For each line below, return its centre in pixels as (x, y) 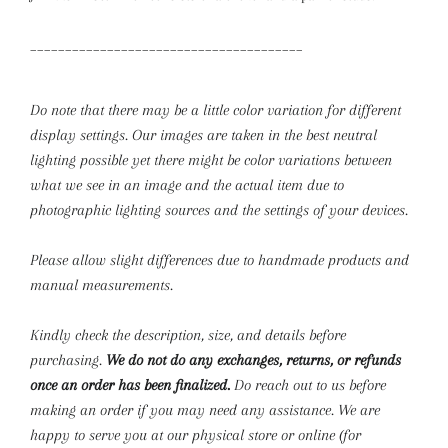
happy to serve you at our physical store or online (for (195, 435)
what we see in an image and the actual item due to (187, 185)
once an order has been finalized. (130, 385)
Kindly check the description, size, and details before (188, 335)
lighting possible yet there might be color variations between (211, 160)
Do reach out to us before (308, 385)
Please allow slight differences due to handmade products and (219, 260)
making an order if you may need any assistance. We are (205, 410)
